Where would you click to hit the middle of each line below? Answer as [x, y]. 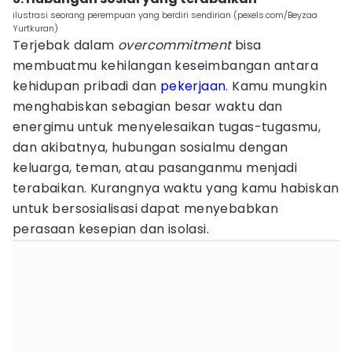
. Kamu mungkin [277, 86]
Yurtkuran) [35, 28]
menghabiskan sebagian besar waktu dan [148, 106]
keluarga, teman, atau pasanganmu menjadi [155, 168]
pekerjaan [193, 86]
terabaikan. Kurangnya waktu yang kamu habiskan [176, 188]
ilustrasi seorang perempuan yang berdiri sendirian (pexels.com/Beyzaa [165, 15]
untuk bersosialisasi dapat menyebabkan [146, 209]
